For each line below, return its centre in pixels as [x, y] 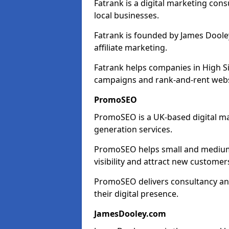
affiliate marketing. [131, 48]
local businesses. [127, 15]
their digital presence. [136, 194]
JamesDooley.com [130, 214]
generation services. [133, 129]
